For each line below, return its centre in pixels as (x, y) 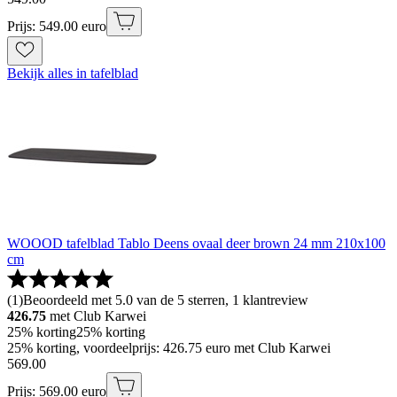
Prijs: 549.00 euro (57, 26)
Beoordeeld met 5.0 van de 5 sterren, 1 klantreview (166, 300)
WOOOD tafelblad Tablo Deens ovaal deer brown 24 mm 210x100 (196, 243)
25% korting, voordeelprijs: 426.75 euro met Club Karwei (169, 347)
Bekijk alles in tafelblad (73, 73)
